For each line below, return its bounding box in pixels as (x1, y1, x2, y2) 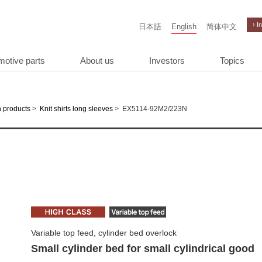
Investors (149, 56, 185, 66)
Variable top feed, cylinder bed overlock (31, 228, 177, 237)
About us (80, 56, 114, 66)
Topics (220, 56, 244, 66)
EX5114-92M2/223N (119, 105, 187, 113)
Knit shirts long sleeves (40, 105, 115, 113)
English (171, 23, 196, 31)
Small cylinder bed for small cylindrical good (31, 243, 254, 254)
